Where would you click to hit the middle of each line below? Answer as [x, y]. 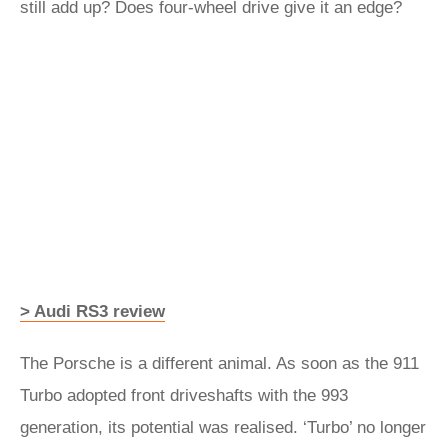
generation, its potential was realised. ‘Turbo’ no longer [223, 427]
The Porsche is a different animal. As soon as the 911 [219, 363]
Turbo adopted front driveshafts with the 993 [184, 395]
